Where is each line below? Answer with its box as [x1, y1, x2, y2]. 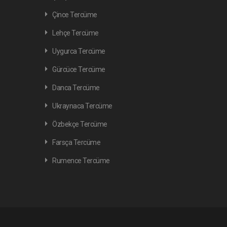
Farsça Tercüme [52, 138, 100, 146]
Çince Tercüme [52, 11, 97, 19]
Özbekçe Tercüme [52, 120, 107, 128]
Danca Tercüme [52, 84, 100, 92]
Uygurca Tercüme [52, 47, 105, 55]
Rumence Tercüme [52, 157, 110, 165]
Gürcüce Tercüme [52, 65, 105, 73]
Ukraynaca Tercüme [52, 102, 112, 110]
